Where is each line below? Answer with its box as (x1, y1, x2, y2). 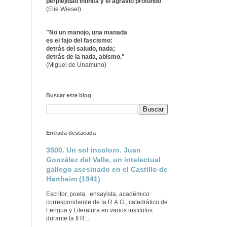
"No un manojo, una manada (46, 29, 127, 36)
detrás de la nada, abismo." (46, 53, 125, 61)
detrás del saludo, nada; (46, 45, 115, 53)
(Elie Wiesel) (46, 6, 81, 13)
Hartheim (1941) (46, 175, 100, 183)
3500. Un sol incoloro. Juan (46, 146, 141, 155)
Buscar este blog (46, 92, 91, 99)
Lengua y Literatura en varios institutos (46, 207, 153, 214)
